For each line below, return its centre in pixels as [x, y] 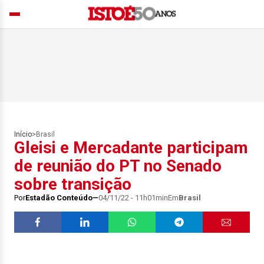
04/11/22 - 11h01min [133, 198]
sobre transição [73, 184]
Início [23, 134]
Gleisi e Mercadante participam [131, 148]
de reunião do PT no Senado [118, 166]
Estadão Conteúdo [59, 198]
